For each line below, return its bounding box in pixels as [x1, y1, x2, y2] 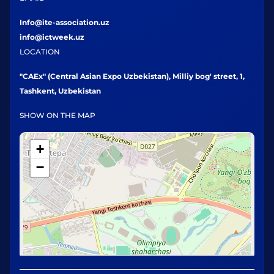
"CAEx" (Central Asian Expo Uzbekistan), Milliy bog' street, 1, [20, 72, 245, 81]
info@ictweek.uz [20, 32, 84, 42]
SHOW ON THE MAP [20, 111, 95, 120]
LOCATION [20, 47, 60, 56]
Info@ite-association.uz [20, 18, 109, 27]
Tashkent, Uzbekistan [20, 86, 101, 95]
